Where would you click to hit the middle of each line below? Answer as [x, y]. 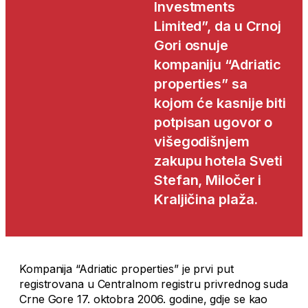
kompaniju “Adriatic [218, 65]
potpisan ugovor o [213, 123]
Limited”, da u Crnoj [218, 26]
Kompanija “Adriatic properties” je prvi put [126, 269]
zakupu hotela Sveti [219, 161]
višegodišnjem [202, 142]
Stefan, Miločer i [208, 180]
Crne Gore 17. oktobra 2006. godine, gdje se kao [144, 299]
